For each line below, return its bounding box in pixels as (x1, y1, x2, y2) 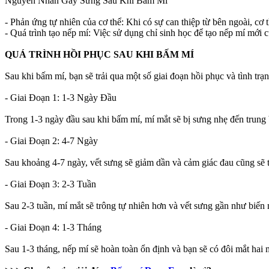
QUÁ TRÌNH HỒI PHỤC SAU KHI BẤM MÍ (5, 49, 194, 60)
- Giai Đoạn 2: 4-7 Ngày (5, 136, 98, 147)
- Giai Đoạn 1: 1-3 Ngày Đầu (5, 92, 116, 103)
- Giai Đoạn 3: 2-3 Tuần (5, 179, 96, 190)
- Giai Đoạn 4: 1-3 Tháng (5, 222, 101, 233)
